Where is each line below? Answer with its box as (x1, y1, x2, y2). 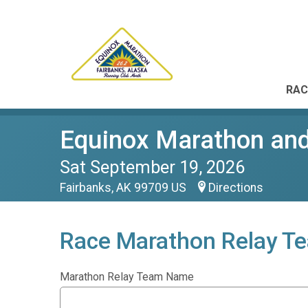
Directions (208, 181, 263, 195)
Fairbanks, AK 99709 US (60, 181, 189, 195)
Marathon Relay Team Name (60, 270, 194, 283)
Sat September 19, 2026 (60, 157, 245, 177)
